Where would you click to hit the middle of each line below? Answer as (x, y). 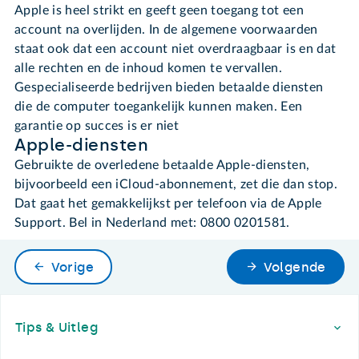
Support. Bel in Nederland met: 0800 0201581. (152, 223)
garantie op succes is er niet (97, 126)
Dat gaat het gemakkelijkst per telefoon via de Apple (168, 204)
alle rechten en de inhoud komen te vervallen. (149, 69)
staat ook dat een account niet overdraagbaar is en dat (175, 49)
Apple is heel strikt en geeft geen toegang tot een (159, 11)
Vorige (73, 267)
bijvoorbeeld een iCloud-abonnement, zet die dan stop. (176, 185)
